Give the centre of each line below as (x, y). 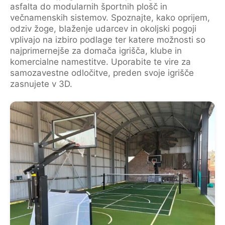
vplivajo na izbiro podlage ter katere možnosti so (108, 40)
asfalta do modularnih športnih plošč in (89, 7)
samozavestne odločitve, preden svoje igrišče (102, 73)
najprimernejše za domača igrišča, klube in (96, 51)
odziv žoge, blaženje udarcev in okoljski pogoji (103, 29)
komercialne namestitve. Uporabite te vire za (100, 62)
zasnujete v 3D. (41, 84)
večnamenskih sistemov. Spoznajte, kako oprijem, (110, 18)
